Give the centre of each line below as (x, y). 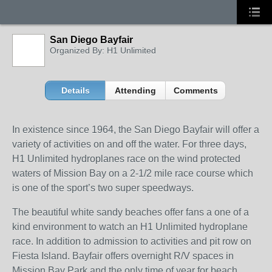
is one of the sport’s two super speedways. (103, 188)
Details (75, 90)
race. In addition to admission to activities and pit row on (132, 241)
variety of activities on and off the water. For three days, (129, 144)
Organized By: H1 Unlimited (103, 50)
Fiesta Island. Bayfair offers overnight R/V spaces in (123, 256)
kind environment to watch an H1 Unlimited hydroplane (130, 227)
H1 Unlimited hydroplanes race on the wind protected (126, 159)
